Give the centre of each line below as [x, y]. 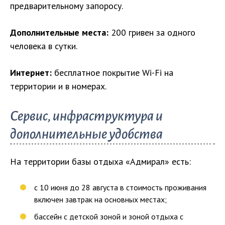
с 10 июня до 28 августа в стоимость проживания [120, 187]
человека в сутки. [44, 46]
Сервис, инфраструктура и [86, 116]
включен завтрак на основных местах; [100, 199]
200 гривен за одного [152, 32]
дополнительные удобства [86, 134]
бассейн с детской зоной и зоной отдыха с [109, 216]
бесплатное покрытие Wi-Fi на [113, 72]
